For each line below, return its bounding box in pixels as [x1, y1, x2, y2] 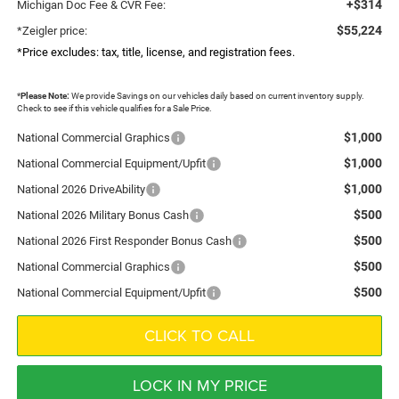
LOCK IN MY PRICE [132, 373, 267, 396]
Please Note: [20, 89, 69, 102]
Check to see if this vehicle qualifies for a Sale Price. [16, 102, 212, 114]
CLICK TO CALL [144, 323, 255, 346]
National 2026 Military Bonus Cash [16, 208, 189, 222]
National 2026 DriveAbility [16, 182, 145, 196]
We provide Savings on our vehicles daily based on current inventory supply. [69, 89, 364, 102]
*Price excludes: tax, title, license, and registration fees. [16, 45, 295, 59]
